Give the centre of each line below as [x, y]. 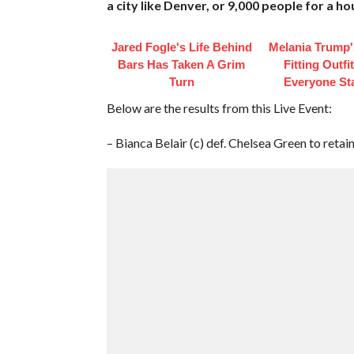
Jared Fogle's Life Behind [181, 47]
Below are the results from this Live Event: [219, 107]
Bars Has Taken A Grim [182, 64]
